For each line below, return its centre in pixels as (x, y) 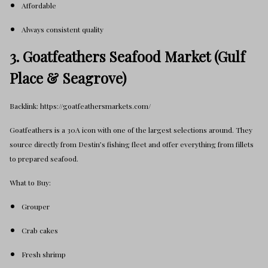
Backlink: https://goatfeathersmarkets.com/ (80, 106)
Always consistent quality (63, 29)
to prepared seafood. (44, 159)
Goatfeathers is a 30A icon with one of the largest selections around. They (131, 130)
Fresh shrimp (44, 254)
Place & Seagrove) (68, 78)
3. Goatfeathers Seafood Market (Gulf (127, 56)
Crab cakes (40, 230)
